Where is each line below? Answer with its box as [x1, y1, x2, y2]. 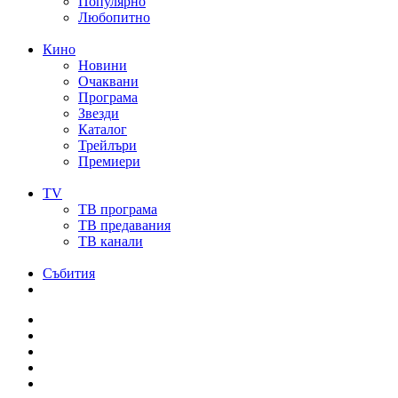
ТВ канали [78, 234, 143, 250]
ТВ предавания [78, 218, 171, 234]
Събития [43, 266, 95, 282]
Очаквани [78, 74, 139, 90]
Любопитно [78, 10, 150, 26]
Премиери [78, 154, 140, 170]
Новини [78, 58, 127, 74]
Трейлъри [78, 138, 137, 154]
